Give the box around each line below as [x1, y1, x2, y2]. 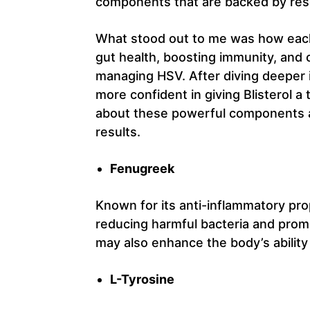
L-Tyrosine [110, 271, 174, 286]
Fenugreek [110, 161, 174, 176]
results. [95, 124, 140, 139]
